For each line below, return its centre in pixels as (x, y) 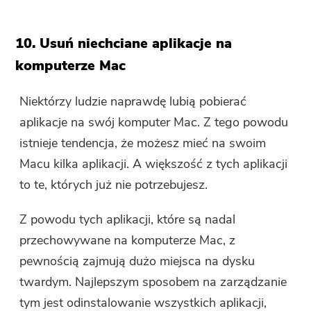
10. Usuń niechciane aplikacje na (124, 44)
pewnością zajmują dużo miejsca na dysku (137, 261)
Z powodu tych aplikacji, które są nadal (128, 220)
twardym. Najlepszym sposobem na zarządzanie (153, 282)
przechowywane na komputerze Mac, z (128, 241)
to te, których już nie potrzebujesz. (114, 185)
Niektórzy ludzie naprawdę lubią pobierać (133, 102)
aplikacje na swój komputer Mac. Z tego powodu (154, 123)
